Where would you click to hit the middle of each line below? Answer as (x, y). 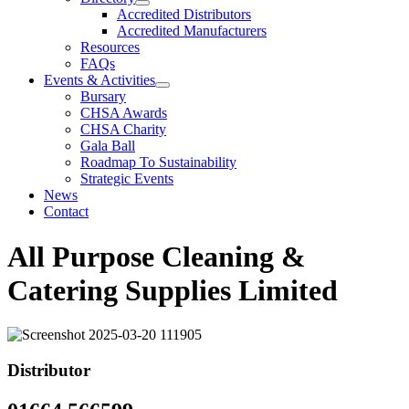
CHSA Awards (124, 113)
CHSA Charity (123, 130)
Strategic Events (127, 179)
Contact (66, 212)
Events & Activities (100, 80)
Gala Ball (108, 146)
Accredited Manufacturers (192, 31)
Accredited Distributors (184, 15)
